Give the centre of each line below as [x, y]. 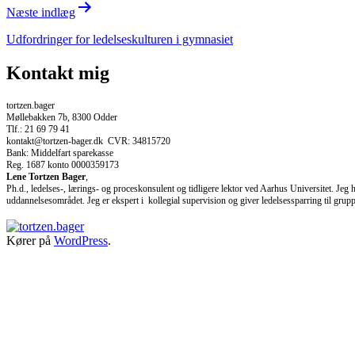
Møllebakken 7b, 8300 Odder [62, 117]
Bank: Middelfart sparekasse [60, 153]
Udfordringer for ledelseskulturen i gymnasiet [120, 39]
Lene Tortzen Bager [46, 176]
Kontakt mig [58, 73]
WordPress [81, 240]
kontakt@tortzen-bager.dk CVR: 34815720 [88, 141]
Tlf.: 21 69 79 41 [38, 129]
